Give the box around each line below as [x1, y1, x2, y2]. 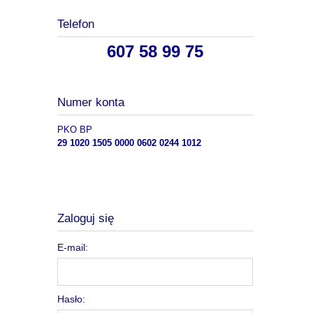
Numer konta [57, 95, 124, 109]
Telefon [57, 17, 94, 31]
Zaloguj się [57, 211, 114, 225]
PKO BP [57, 124, 92, 135]
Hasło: [57, 293, 85, 305]
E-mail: [57, 242, 88, 254]
